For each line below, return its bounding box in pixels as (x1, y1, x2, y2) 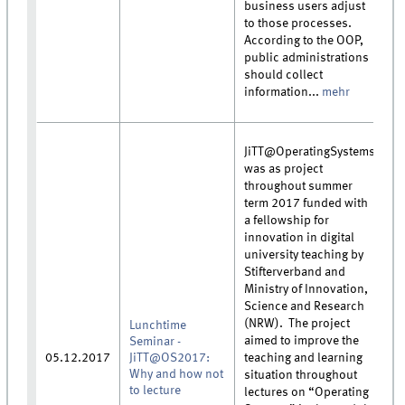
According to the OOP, (244, 33, 364, 47)
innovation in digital (244, 231, 355, 244)
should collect (244, 68, 324, 81)
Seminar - (129, 334, 182, 348)
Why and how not (129, 367, 224, 381)
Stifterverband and (244, 265, 346, 278)
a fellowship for (244, 213, 330, 227)
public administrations (244, 51, 370, 64)
